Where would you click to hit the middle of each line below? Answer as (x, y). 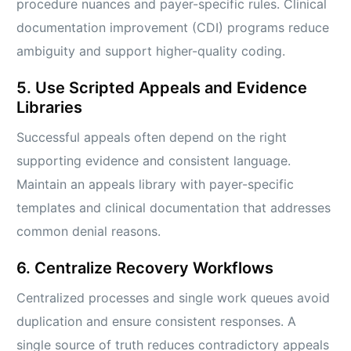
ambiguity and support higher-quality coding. (151, 51)
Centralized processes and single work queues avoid (174, 298)
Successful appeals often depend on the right (152, 138)
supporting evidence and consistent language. (154, 161)
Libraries (50, 108)
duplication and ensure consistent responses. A (157, 322)
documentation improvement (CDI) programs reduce (173, 28)
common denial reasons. (89, 232)
